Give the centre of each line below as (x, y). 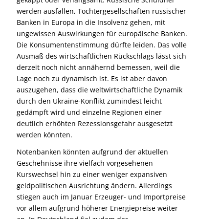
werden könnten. (44, 135)
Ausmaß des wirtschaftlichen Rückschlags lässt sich (101, 56)
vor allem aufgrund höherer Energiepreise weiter (97, 208)
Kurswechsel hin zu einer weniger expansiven (92, 174)
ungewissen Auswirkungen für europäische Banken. (102, 34)
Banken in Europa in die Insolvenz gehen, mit (91, 22)
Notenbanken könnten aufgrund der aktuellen (92, 152)
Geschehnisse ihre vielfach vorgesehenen (85, 163)
